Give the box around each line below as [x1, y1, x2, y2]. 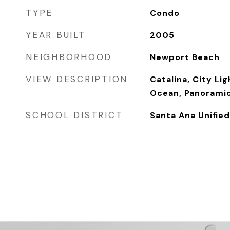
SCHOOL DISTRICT [26, 109, 123, 121]
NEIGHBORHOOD [26, 51, 112, 63]
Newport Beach [149, 52, 220, 63]
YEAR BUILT [26, 29, 86, 41]
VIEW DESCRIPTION [26, 73, 128, 85]
